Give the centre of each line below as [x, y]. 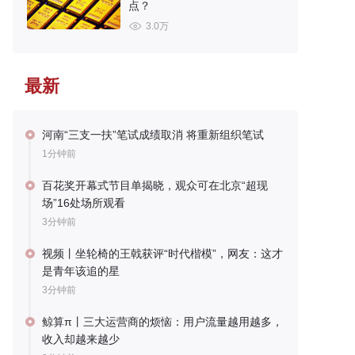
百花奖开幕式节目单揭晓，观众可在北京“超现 [155, 186]
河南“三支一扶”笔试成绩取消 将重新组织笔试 [153, 135]
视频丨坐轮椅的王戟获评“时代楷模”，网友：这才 [162, 254]
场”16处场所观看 [84, 203]
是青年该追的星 [81, 271]
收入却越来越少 [81, 340]
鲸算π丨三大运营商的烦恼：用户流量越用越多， [162, 322]
